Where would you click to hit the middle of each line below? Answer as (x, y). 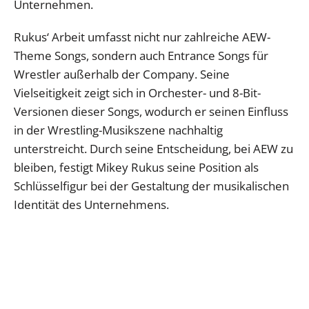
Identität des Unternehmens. (91, 204)
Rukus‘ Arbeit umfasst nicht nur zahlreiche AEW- (142, 37)
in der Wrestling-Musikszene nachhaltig (118, 130)
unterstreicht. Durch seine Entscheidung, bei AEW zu (153, 148)
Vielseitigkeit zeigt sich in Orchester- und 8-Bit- (137, 92)
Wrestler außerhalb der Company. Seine (122, 74)
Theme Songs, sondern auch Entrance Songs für (141, 55)
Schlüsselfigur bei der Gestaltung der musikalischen (151, 186)
